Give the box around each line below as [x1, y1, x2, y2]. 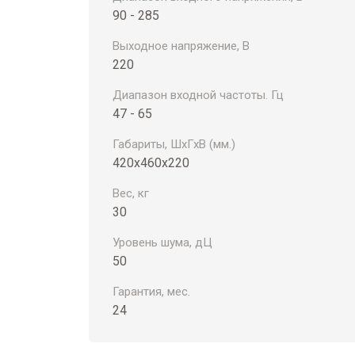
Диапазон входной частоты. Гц [113, 88, 284, 102]
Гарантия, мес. [113, 284, 190, 299]
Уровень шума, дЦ [113, 235, 212, 250]
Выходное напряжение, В [113, 39, 250, 53]
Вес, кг [113, 186, 149, 200]
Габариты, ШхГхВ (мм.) [113, 137, 235, 151]
